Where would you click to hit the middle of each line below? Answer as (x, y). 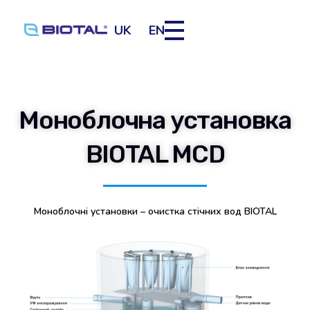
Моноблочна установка (155, 120)
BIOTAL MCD (155, 154)
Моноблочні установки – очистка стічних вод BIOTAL (155, 211)
